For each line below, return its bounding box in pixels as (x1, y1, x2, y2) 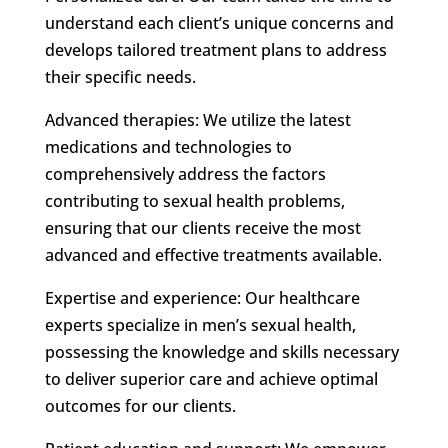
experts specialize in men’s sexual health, (44, 313, 356, 336)
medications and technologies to (44, 135, 292, 158)
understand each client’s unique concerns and (44, 11, 394, 34)
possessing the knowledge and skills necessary (44, 340, 399, 363)
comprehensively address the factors (44, 162, 326, 185)
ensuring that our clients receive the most (44, 216, 361, 239)
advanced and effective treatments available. (44, 243, 382, 266)
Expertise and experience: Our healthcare (44, 286, 360, 309)
